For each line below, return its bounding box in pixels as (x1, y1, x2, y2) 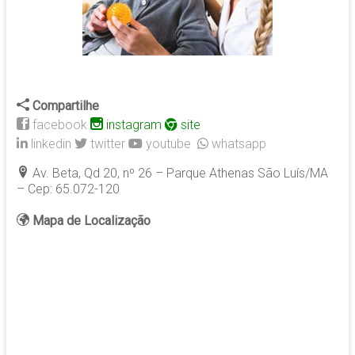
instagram (105, 117, 162, 133)
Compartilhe (29, 98, 99, 114)
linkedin (27, 136, 74, 152)
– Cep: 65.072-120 (16, 181, 120, 197)
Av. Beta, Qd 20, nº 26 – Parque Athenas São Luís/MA (29, 166, 328, 181)
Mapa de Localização (32, 213, 151, 229)
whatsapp (208, 136, 266, 152)
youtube (142, 136, 197, 152)
